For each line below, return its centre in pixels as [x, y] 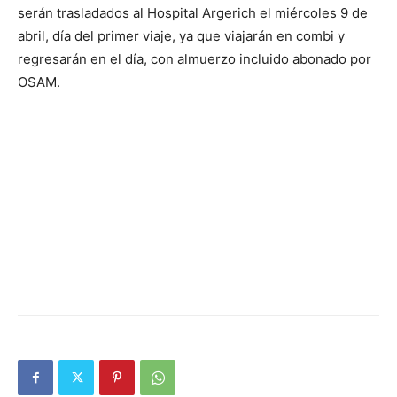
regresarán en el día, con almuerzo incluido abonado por [195, 59]
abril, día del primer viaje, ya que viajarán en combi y [181, 36]
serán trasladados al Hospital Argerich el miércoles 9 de [193, 13]
